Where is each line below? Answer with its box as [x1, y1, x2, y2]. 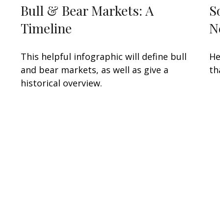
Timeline [21, 19, 72, 37]
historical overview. [21, 77, 103, 89]
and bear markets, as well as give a [21, 63, 169, 76]
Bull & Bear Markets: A [21, 1, 154, 19]
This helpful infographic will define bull [21, 50, 187, 62]
